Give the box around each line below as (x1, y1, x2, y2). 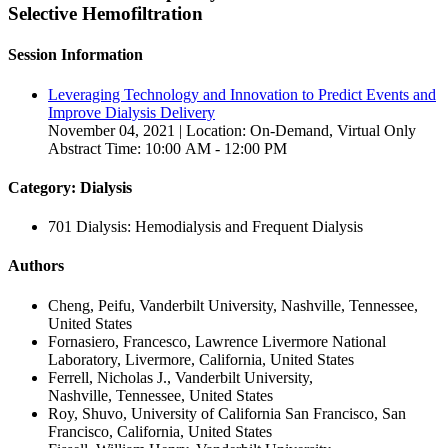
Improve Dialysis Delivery (48, 103, 215, 121)
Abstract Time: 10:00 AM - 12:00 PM (48, 139, 287, 157)
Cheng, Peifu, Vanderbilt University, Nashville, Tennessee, (48, 296, 418, 314)
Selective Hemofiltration (8, 3, 203, 25)
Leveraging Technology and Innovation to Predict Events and (48, 85, 436, 103)
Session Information (8, 46, 143, 64)
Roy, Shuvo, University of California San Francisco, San (48, 404, 406, 422)
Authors (8, 257, 64, 275)
